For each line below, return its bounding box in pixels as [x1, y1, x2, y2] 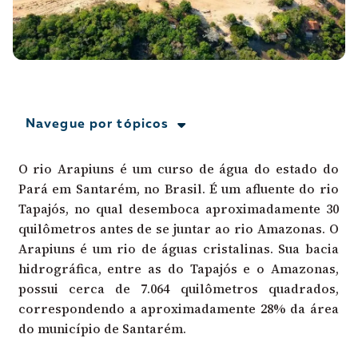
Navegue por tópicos [26, 118, 169, 132]
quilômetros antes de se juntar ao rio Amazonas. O [18, 219, 339, 237]
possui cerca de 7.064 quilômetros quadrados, [18, 279, 339, 297]
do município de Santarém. [18, 319, 186, 337]
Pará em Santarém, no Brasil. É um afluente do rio [18, 179, 339, 197]
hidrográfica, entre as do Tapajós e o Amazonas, [18, 259, 339, 277]
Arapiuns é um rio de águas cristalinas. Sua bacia [18, 239, 339, 257]
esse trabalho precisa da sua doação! [38, 45, 257, 58]
